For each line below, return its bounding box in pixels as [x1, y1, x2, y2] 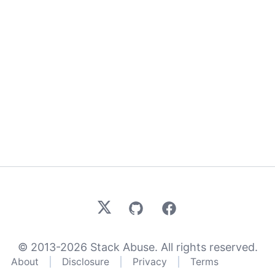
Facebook [160, 201, 212, 214]
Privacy [133, 256, 167, 268]
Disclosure [62, 256, 109, 268]
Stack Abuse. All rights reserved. [87, 241, 258, 254]
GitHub [127, 201, 164, 214]
